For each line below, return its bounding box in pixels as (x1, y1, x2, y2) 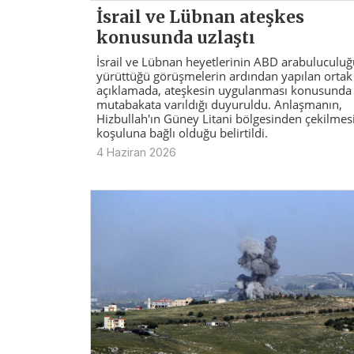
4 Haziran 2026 (96, 145, 176, 159)
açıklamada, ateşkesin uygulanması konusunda (96, 81, 352, 98)
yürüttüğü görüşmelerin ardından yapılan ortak (96, 67, 352, 84)
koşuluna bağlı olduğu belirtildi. (96, 124, 268, 141)
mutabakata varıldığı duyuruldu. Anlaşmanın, (96, 96, 342, 112)
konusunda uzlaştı (96, 26, 255, 48)
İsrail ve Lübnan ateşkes (96, 6, 304, 28)
